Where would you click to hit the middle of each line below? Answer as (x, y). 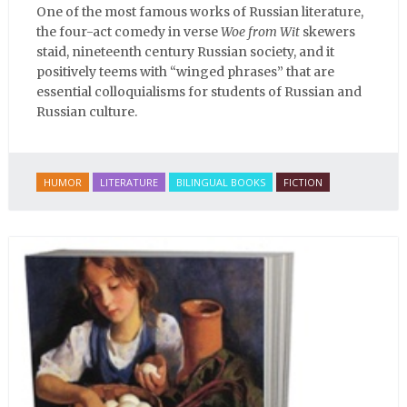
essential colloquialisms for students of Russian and (199, 91)
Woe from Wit (260, 31)
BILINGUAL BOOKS (221, 182)
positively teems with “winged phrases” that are (185, 71)
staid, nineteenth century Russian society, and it (185, 51)
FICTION (303, 182)
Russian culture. (87, 111)
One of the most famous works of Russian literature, (200, 11)
